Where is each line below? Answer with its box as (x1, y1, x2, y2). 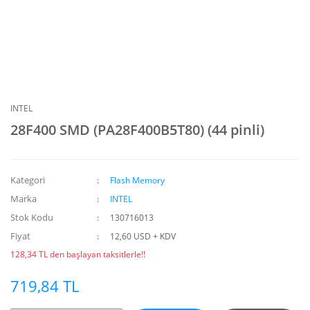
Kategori (10, 174, 45, 186)
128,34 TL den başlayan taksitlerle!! (10, 248, 145, 260)
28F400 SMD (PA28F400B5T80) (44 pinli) (10, 120, 264, 139)
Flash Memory (110, 174, 165, 186)
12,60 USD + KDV (110, 230, 176, 242)
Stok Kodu (10, 211, 53, 224)
